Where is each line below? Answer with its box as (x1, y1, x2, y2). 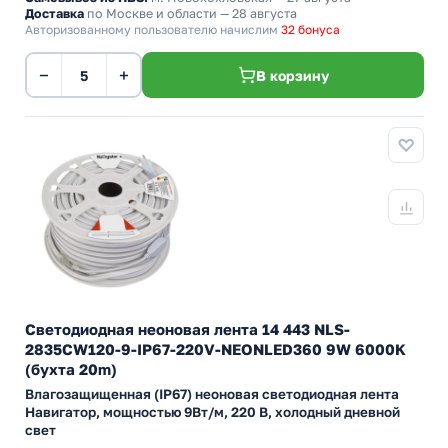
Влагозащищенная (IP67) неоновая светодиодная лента (25, 386, 399, 402)
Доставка (25, 6, 84, 21)
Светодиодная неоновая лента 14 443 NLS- (25, 320, 350, 338)
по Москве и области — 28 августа (84, 6, 297, 21)
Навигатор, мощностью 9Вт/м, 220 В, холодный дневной (25, 404, 400, 420)
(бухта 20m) (25, 360, 117, 378)
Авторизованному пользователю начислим (25, 22, 281, 37)
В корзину (255, 66, 329, 84)
